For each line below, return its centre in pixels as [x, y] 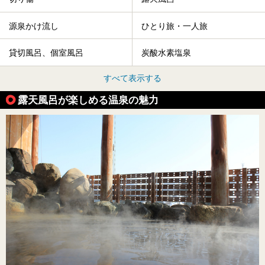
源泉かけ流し [34, 26]
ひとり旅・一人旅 [174, 26]
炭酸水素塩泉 [166, 53]
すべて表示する [132, 78]
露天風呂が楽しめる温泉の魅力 [88, 100]
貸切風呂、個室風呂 [46, 53]
